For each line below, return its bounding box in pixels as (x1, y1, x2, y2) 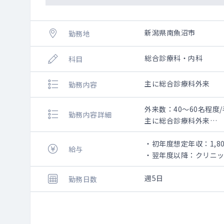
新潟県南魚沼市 (144, 27, 195, 37)
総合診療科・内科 (144, 53, 203, 63)
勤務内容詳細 (68, 109, 112, 119)
